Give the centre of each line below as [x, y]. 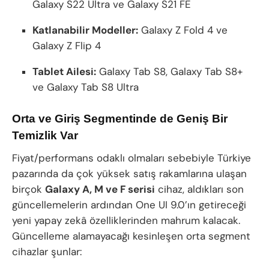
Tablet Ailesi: [65, 72]
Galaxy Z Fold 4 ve [183, 30]
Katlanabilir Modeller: [86, 30]
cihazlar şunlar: [47, 251]
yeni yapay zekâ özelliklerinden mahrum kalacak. [126, 220]
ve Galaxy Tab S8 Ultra [86, 87]
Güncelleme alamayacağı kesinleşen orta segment [131, 236]
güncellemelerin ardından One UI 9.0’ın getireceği [129, 204]
